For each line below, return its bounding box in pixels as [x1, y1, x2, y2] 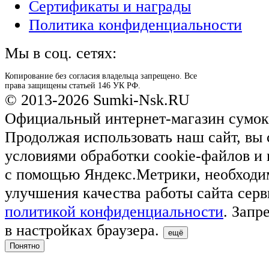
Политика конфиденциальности [29, 15, 242, 34]
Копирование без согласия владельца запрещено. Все [5, 71, 197, 80]
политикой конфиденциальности [5, 202, 223, 220]
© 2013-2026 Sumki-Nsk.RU [5, 90, 190, 109]
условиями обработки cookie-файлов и [5, 146, 267, 165]
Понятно [10, 241, 40, 250]
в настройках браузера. [5, 220, 163, 239]
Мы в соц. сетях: [5, 43, 116, 62]
